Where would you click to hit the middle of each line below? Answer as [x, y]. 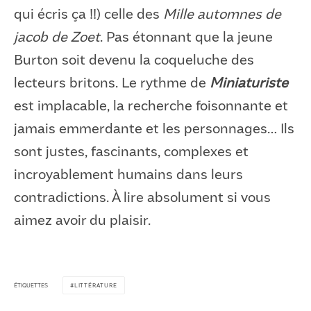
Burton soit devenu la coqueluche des [134, 59]
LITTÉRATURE [95, 285]
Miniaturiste [249, 82]
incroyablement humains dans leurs [128, 174]
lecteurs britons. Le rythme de [112, 82]
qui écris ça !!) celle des [89, 13]
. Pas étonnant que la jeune [186, 36]
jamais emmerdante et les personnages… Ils [154, 128]
